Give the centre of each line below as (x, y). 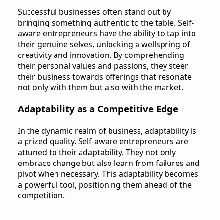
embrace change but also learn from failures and (109, 163)
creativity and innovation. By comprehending (101, 55)
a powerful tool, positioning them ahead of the (105, 184)
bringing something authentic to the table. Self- (106, 22)
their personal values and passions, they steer (103, 66)
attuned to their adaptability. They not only (97, 152)
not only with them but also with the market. (100, 87)
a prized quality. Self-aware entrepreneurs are (103, 141)
